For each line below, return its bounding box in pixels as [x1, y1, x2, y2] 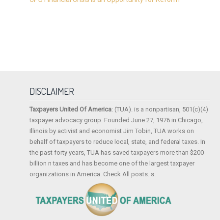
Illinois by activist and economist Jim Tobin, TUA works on [29, 127, 194, 135]
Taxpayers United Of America [29, 106, 112, 113]
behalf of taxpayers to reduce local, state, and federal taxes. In [29, 138, 206, 146]
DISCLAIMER [29, 85, 75, 97]
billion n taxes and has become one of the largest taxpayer [29, 160, 195, 167]
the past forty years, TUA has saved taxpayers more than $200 [29, 149, 204, 157]
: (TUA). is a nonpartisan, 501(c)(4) [111, 106, 209, 113]
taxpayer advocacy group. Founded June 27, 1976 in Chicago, [29, 116, 203, 124]
